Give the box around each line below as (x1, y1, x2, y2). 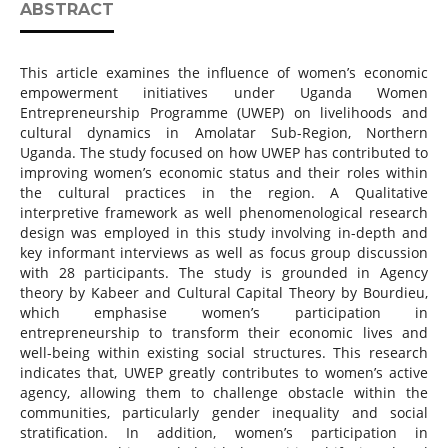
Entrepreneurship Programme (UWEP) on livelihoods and (19, 103, 429, 123)
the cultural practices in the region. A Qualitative (19, 183, 429, 203)
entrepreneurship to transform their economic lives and (19, 323, 429, 343)
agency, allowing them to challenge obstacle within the (19, 383, 429, 403)
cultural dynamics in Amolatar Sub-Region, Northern (19, 123, 429, 143)
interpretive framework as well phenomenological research (19, 203, 429, 223)
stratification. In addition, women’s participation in (19, 423, 429, 443)
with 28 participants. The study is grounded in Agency (19, 263, 429, 283)
